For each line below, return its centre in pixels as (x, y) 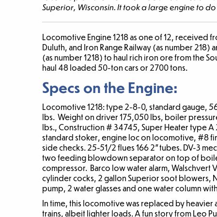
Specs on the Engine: (110, 87)
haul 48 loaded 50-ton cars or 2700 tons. (115, 68)
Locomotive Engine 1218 (85, 37)
